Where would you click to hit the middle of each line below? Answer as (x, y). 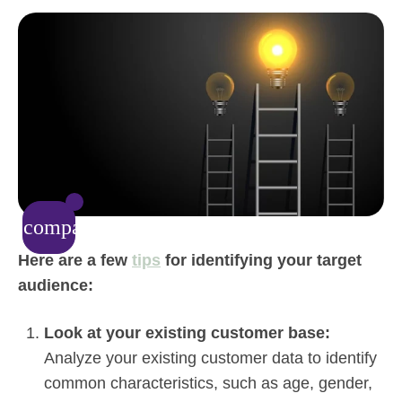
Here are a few (73, 260)
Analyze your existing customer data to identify (210, 358)
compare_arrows (96, 227)
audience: (56, 285)
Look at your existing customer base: (187, 332)
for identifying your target (263, 260)
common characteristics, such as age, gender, (208, 383)
